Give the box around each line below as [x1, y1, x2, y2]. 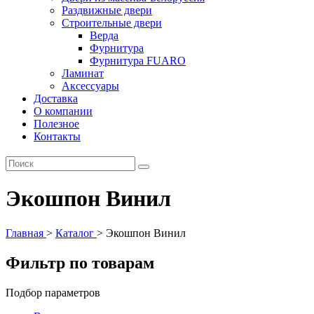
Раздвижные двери [62, 4, 152, 16]
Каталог [55, 226, 94, 239]
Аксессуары [62, 80, 119, 92]
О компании [34, 105, 93, 117]
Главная [6, 226, 43, 239]
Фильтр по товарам [6, 253, 154, 272]
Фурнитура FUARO [90, 55, 186, 67]
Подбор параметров [6, 286, 100, 299]
